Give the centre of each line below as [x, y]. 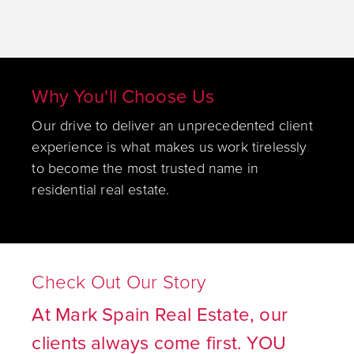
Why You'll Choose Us [123, 96]
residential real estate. [101, 189]
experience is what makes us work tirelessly [169, 147]
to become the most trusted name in [145, 168]
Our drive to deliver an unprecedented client [172, 125]
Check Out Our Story [119, 282]
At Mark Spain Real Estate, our [160, 314]
